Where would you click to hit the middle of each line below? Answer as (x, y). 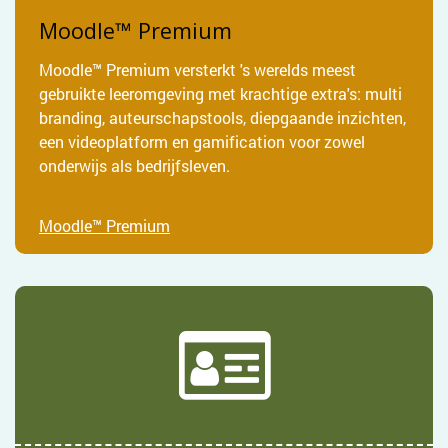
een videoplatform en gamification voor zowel (202, 141)
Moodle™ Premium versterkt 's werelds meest (197, 69)
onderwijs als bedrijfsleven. (134, 165)
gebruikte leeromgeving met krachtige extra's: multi (220, 93)
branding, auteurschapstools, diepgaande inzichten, (222, 117)
